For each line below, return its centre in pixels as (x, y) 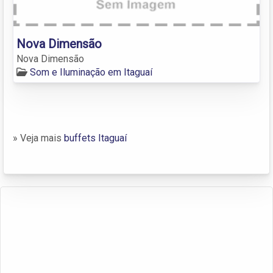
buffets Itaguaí (95, 138)
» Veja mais (38, 138)
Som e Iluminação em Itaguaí (91, 72)
